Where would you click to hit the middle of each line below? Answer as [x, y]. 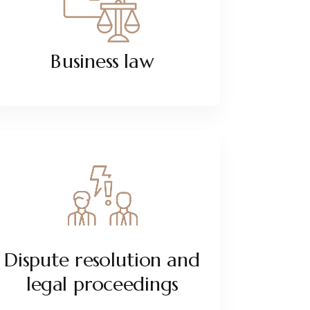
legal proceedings [102, 284]
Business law [102, 61]
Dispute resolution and [102, 260]
